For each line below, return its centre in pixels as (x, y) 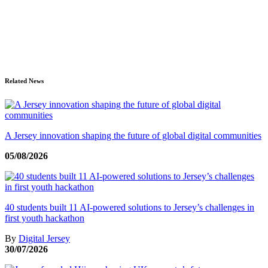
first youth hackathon (45, 218)
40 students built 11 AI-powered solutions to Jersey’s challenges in (130, 207)
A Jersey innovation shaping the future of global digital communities (133, 135)
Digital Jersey (44, 238)
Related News (24, 80)
